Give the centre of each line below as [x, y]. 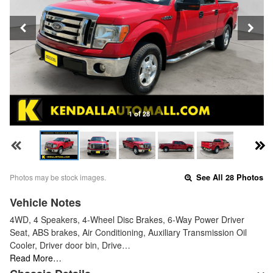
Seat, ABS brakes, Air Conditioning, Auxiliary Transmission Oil [128, 232]
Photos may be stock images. [58, 177]
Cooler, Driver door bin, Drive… [70, 245]
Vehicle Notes [45, 203]
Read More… [36, 258]
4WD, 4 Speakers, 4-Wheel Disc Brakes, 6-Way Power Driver [127, 220]
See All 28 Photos [229, 178]
